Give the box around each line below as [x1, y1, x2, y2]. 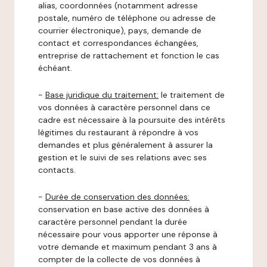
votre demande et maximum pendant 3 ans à [38, 241, 217, 252]
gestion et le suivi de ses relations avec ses [38, 152, 207, 163]
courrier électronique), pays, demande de [38, 25, 201, 36]
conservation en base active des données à [38, 204, 209, 215]
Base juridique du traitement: [45, 89, 159, 100]
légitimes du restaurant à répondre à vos [38, 127, 198, 138]
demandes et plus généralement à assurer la [38, 139, 213, 150]
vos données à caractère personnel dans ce [38, 102, 210, 113]
